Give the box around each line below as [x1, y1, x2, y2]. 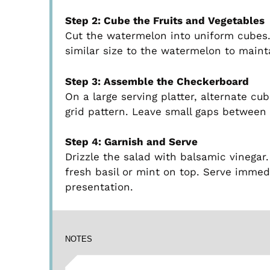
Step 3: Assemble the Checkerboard [65, 75, 250, 87]
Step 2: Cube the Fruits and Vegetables [65, 14, 265, 27]
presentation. [65, 181, 134, 193]
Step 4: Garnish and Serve [65, 136, 198, 148]
